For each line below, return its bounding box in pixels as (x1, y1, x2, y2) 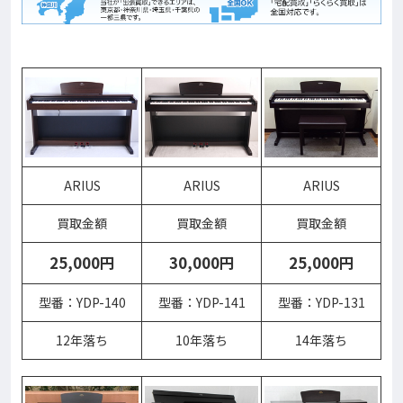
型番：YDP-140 (38, 293, 126, 312)
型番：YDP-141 (157, 293, 246, 312)
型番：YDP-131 (277, 293, 365, 312)
